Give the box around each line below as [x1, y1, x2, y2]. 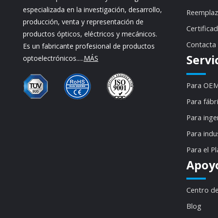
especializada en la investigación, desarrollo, [22, 4, 162, 14]
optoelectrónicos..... [22, 53, 84, 63]
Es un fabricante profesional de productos [22, 41, 155, 51]
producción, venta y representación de [22, 17, 144, 26]
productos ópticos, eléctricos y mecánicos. [22, 29, 157, 38]
